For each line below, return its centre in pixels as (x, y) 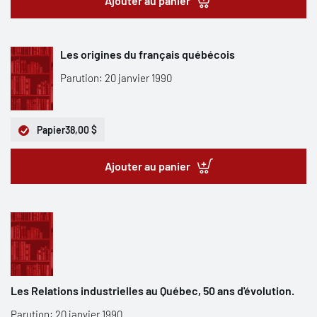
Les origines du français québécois (148, 54)
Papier (51, 130)
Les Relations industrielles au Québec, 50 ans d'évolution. (152, 290)
